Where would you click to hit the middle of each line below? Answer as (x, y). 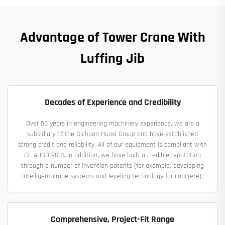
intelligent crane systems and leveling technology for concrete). (113, 177)
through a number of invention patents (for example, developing (113, 166)
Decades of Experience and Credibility (113, 102)
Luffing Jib (113, 59)
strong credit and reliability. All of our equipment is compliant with (113, 145)
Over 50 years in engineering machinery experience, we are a (113, 124)
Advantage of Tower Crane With (113, 38)
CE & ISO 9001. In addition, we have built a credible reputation (113, 155)
